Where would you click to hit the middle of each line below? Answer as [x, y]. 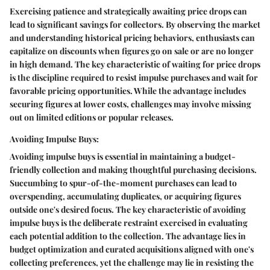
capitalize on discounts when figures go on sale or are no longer [132, 51]
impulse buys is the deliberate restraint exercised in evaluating [129, 222]
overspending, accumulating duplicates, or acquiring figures [125, 196]
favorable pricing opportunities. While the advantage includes [128, 90]
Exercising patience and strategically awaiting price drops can [128, 11]
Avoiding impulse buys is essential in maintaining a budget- [123, 156]
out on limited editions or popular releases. [92, 117]
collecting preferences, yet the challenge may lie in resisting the [132, 262]
